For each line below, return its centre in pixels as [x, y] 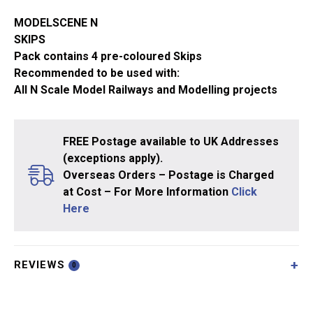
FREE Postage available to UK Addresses [171, 141]
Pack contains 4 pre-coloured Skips [108, 56]
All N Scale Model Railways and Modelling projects [146, 89]
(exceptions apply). [113, 158]
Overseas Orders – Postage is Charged [168, 175]
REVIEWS [41, 264]
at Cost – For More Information [147, 191]
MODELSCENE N [56, 22]
